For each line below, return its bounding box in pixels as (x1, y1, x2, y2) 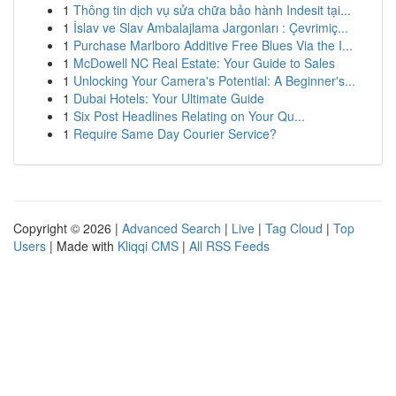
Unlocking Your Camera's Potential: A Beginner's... (73, 72, 355, 89)
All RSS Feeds (189, 237, 270, 255)
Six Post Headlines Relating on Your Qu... (73, 107, 305, 125)
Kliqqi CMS (118, 237, 179, 255)
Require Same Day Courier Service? (73, 125, 277, 142)
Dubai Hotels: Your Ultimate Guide (73, 89, 264, 107)
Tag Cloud (265, 219, 323, 237)
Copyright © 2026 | (13, 219, 122, 237)
